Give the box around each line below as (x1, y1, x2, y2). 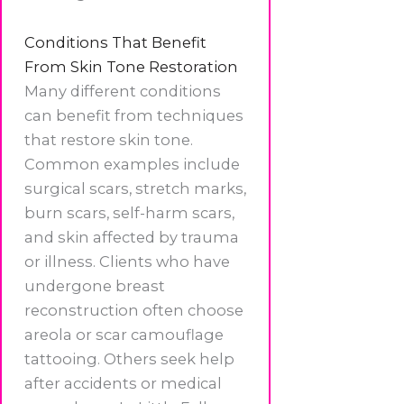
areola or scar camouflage (24, 326, 224, 344)
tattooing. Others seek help (24, 350, 234, 369)
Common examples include (24, 155, 240, 174)
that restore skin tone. (24, 131, 193, 150)
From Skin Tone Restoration (24, 58, 238, 77)
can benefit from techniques (24, 106, 243, 125)
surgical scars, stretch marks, (24, 179, 246, 198)
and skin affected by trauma (24, 228, 239, 247)
